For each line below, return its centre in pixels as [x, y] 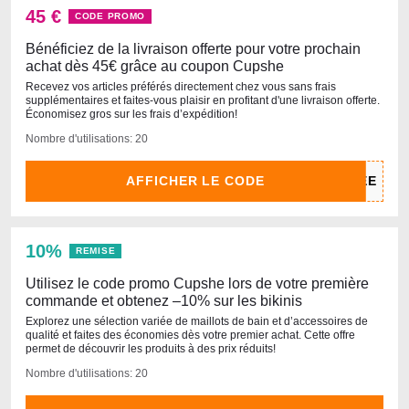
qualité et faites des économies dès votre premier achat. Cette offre [190, 335]
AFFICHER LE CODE [195, 181]
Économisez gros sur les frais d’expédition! [131, 114]
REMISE [96, 251]
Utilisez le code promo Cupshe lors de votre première [197, 283]
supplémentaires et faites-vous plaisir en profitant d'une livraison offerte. [203, 100]
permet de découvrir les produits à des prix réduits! [151, 349]
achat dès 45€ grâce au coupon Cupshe [155, 66]
